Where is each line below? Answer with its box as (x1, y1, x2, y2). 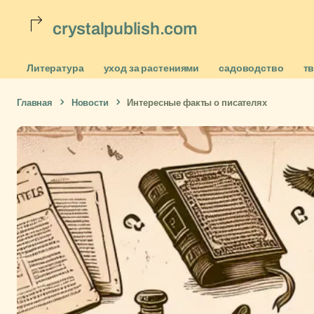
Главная (17, 96, 53, 109)
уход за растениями (103, 61, 200, 74)
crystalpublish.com (53, 19, 198, 38)
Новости (71, 96, 109, 109)
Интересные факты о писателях (127, 96, 267, 109)
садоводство (219, 61, 284, 74)
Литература (27, 61, 84, 74)
